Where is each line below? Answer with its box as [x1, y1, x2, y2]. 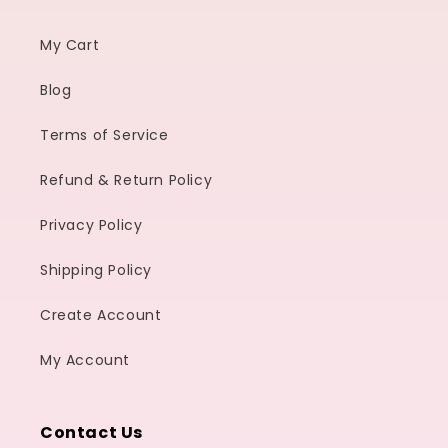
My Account [40, 350, 130, 370]
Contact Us [40, 421, 143, 444]
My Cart [40, 35, 100, 55]
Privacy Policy [40, 215, 143, 235]
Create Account [40, 305, 162, 325]
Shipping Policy [40, 260, 152, 280]
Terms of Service [40, 125, 169, 145]
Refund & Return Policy [40, 170, 213, 190]
